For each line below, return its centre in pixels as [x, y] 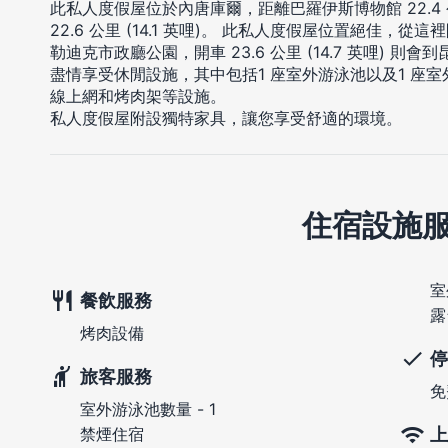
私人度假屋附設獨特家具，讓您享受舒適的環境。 [226, 118]
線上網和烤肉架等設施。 [138, 96]
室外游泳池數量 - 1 [148, 409]
